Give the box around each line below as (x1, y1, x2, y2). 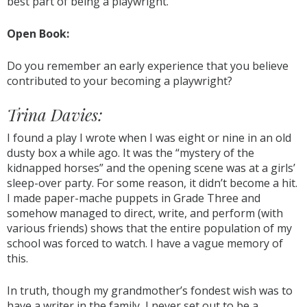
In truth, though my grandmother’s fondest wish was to (7, 283, 293, 298)
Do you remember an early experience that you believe (7, 58, 288, 73)
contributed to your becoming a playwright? (7, 73, 232, 88)
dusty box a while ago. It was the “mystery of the (7, 145, 254, 160)
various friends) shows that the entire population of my (7, 221, 292, 236)
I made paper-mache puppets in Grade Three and (7, 191, 260, 206)
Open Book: (7, 26, 69, 41)
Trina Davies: (7, 103, 103, 125)
